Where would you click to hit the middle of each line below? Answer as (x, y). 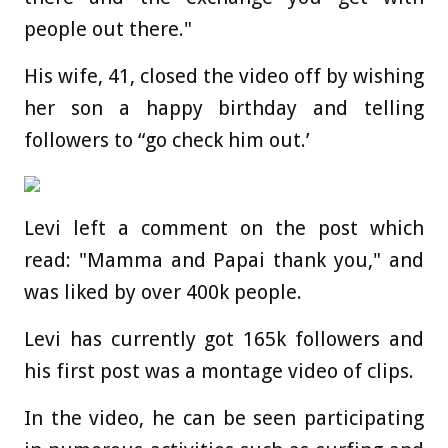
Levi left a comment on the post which (224, 228)
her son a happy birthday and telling (224, 108)
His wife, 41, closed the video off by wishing (224, 76)
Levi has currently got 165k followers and (224, 339)
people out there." (108, 29)
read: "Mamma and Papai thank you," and (224, 260)
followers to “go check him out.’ (167, 140)
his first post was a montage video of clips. (219, 371)
